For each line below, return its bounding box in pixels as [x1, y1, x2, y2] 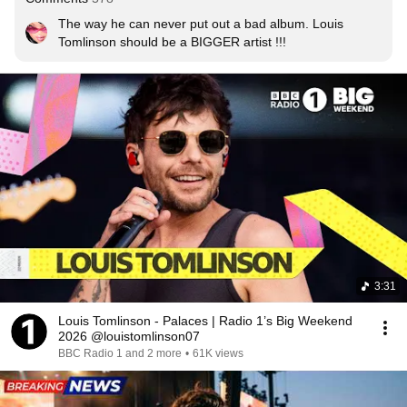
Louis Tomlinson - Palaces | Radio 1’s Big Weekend [58, 313, 352, 328]
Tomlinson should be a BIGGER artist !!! [58, 35, 286, 49]
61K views [193, 347, 243, 360]
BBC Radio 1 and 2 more [58, 347, 182, 360]
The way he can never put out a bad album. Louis [58, 16, 343, 31]
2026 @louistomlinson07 [58, 329, 200, 343]
